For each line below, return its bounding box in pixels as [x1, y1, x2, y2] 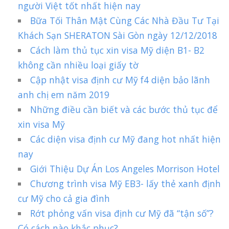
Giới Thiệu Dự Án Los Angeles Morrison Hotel [30, 163, 220, 175]
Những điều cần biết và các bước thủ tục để [30, 103, 218, 116]
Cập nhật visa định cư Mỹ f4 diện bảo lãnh [30, 74, 211, 86]
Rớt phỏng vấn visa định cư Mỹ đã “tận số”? [30, 207, 214, 220]
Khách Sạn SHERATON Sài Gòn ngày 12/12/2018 [18, 29, 217, 42]
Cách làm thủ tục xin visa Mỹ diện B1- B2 [30, 44, 205, 57]
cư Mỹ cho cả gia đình [18, 192, 110, 205]
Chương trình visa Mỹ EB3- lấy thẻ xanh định [30, 177, 221, 190]
